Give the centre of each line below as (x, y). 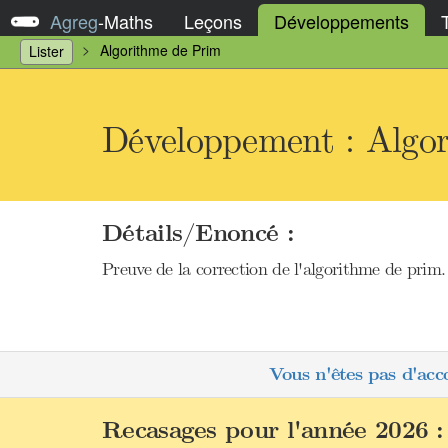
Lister (46, 51)
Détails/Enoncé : (198, 233)
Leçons (213, 20)
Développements (341, 20)
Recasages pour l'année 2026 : (273, 430)
